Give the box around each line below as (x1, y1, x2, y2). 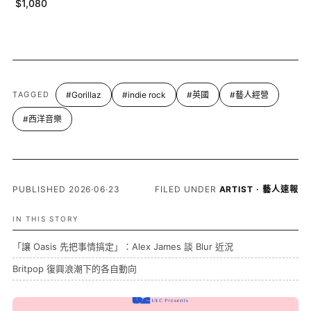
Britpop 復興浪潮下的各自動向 (12, 263, 137, 275)
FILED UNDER (154, 184, 219, 195)
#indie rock (121, 90, 166, 101)
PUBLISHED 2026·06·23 (12, 184, 121, 195)
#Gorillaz (65, 90, 101, 101)
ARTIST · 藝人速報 (219, 184, 299, 195)
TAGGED (12, 90, 50, 100)
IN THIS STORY (12, 215, 79, 224)
